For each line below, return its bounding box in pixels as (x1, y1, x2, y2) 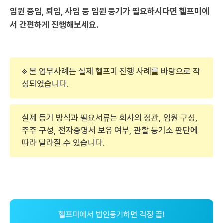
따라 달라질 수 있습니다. (22, 137, 105, 148)
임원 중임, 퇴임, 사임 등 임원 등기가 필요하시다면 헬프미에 (10, 6, 209, 16)
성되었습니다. (22, 78, 69, 89)
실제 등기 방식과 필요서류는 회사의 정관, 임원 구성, (22, 112, 198, 123)
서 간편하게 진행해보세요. (10, 19, 99, 30)
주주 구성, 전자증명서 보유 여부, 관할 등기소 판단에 (22, 125, 198, 135)
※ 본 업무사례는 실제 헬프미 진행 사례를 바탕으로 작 (22, 66, 200, 76)
